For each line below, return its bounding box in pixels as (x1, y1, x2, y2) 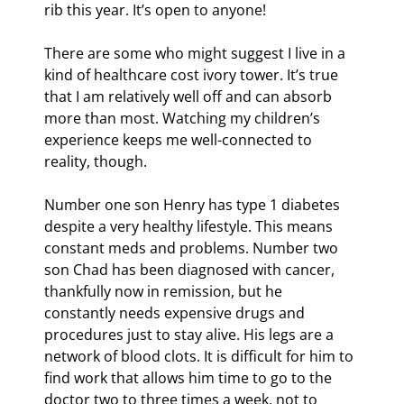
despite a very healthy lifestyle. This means (44, 216, 336, 236)
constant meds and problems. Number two (44, 237, 342, 258)
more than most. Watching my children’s (44, 107, 324, 128)
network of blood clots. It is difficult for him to (44, 345, 357, 366)
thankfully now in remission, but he (44, 280, 286, 301)
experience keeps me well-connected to (44, 129, 316, 150)
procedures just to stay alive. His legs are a (44, 324, 337, 344)
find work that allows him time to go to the (44, 367, 335, 388)
